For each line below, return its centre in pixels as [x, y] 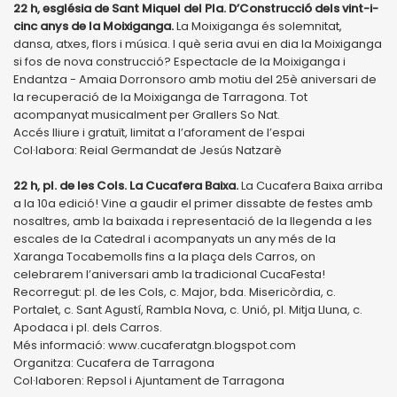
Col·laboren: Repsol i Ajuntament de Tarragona [149, 380]
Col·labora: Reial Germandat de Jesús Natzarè [148, 150]
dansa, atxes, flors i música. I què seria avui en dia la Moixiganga [198, 43]
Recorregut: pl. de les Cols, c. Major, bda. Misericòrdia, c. [175, 292]
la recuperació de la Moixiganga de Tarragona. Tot [160, 97]
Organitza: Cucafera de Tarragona [114, 362]
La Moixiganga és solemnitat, [258, 26]
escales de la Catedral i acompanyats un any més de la [175, 238]
